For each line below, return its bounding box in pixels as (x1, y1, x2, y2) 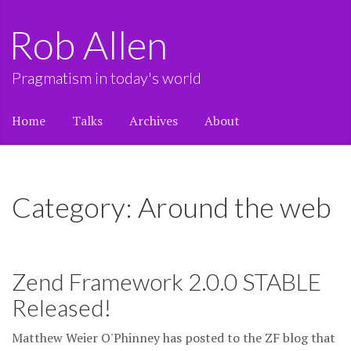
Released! (12, 293, 111, 321)
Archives (129, 112, 178, 129)
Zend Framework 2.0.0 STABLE (12, 267, 321, 295)
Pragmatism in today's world (12, 68, 201, 87)
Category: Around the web (12, 190, 331, 224)
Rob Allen (32, 21, 168, 68)
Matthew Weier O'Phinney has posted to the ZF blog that (12, 329, 335, 346)
